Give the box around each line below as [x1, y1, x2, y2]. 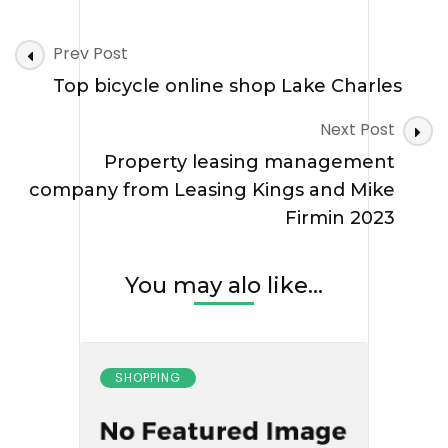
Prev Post [53, 41, 128, 65]
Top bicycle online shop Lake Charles [53, 74, 402, 97]
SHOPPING [115, 368, 181, 386]
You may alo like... [125, 271, 323, 299]
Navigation [15, 64, 155, 98]
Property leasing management [104, 150, 395, 173]
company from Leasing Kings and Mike [29, 178, 395, 201]
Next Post [320, 117, 395, 141]
